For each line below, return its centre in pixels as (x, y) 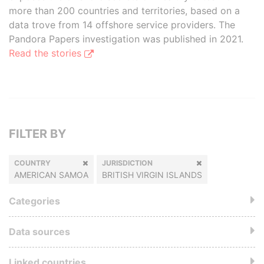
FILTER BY (37, 134)
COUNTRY (32, 163)
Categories (34, 201)
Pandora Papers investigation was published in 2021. (126, 39)
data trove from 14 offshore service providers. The (122, 25)
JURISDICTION (127, 163)
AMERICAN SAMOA (51, 175)
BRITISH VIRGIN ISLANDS (152, 175)
